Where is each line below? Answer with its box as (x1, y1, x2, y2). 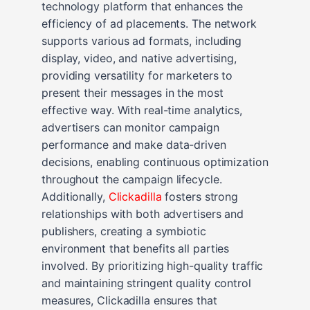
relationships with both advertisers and (42, 206, 244, 221)
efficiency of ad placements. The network (42, 16, 257, 30)
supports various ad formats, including (42, 33, 242, 48)
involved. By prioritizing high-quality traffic (42, 258, 264, 273)
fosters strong (161, 189, 239, 203)
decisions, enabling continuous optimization (42, 154, 268, 169)
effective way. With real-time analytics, (42, 102, 242, 117)
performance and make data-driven (42, 137, 226, 152)
